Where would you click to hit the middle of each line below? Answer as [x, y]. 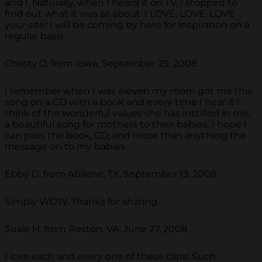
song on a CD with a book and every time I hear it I [122, 102]
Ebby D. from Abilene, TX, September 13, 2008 [111, 174]
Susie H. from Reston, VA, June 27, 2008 [96, 229]
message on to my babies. [66, 146]
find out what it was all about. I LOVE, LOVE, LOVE [120, 13]
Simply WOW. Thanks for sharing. [82, 201]
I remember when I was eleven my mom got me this [128, 91]
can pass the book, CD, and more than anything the [125, 135]
